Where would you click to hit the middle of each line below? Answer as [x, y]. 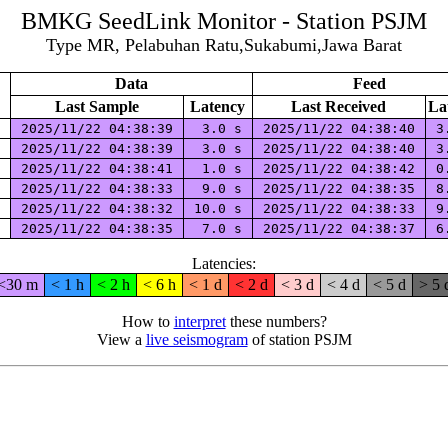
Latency [217, 106]
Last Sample [96, 106]
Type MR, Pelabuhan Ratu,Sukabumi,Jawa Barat [224, 45]
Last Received [338, 106]
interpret [199, 321]
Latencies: [224, 263]
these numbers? [276, 321]
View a [121, 339]
